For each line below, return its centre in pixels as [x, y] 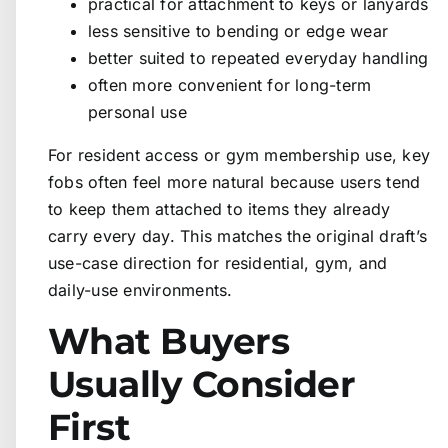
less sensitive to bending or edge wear [238, 31]
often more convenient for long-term [230, 85]
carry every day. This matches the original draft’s [237, 236]
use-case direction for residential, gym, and [218, 263]
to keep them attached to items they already [219, 209]
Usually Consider [202, 384]
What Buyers [169, 341]
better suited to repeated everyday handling [258, 58]
